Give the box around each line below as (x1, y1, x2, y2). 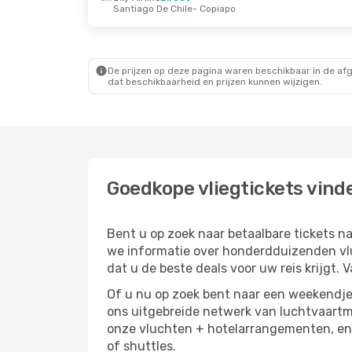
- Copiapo (192, 3, 236, 14)
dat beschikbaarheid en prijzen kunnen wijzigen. (108, 76, 322, 87)
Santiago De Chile (113, 3, 192, 14)
